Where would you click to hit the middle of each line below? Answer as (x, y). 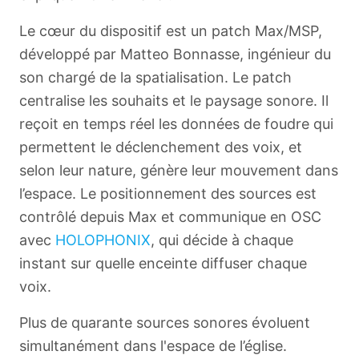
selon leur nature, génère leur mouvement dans (179, 170)
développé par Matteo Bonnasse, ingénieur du (175, 54)
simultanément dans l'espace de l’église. (153, 346)
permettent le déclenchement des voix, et (161, 147)
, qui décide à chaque (222, 240)
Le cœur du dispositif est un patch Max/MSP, (171, 31)
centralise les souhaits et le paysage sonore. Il (174, 101)
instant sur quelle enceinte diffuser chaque (163, 263)
